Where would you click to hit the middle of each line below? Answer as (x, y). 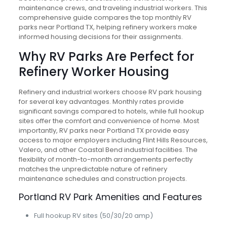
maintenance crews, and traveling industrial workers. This (113, 8)
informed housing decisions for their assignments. (101, 37)
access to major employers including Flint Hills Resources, (113, 140)
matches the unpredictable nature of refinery (93, 169)
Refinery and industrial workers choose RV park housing (110, 92)
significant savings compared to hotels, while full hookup (111, 111)
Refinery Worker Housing (94, 72)
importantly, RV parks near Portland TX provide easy (104, 130)
